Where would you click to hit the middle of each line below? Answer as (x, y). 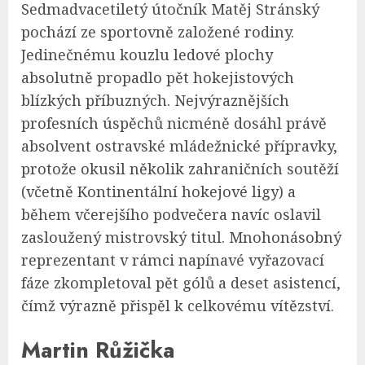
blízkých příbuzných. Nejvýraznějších (155, 101)
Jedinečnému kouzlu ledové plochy (147, 55)
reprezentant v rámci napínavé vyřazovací (173, 260)
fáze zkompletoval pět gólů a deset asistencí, (181, 283)
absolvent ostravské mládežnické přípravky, (179, 146)
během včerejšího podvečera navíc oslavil (171, 215)
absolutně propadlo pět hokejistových (158, 78)
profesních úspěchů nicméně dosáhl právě (174, 123)
